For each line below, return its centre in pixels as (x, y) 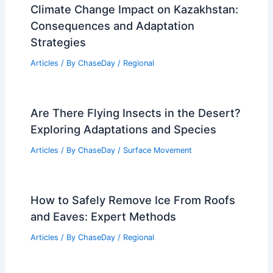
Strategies (58, 42)
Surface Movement (157, 150)
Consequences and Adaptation (112, 26)
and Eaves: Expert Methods (103, 216)
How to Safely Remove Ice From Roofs (133, 200)
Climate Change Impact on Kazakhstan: (134, 9)
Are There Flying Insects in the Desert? (135, 112)
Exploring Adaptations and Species (123, 129)
